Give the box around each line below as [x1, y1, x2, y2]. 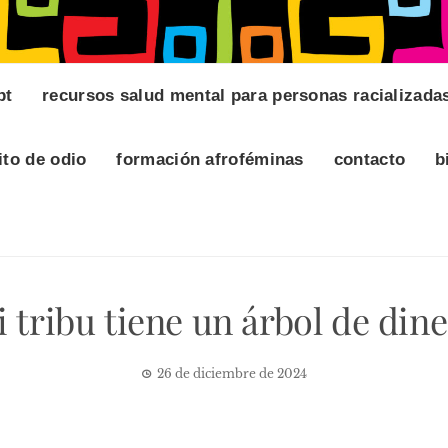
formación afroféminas [116, 150, 304, 170]
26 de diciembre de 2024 [157, 366, 307, 382]
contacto [333, 150, 406, 170]
